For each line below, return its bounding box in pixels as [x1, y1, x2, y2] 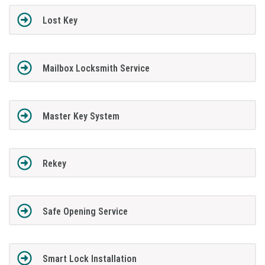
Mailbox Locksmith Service [42, 62, 150, 74]
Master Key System [42, 110, 119, 122]
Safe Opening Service [42, 205, 128, 217]
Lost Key [42, 15, 77, 27]
